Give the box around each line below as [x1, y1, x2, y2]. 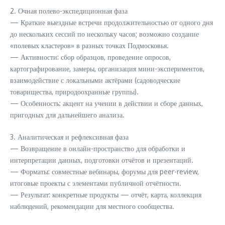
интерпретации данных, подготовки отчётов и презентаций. [10, 156, 193, 164]
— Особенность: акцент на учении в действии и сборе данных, [10, 99, 203, 107]
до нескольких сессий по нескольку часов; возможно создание [10, 30, 199, 38]
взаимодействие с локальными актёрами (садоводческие [10, 76, 180, 84]
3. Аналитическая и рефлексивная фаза [10, 133, 129, 141]
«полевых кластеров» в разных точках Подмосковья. [10, 41, 169, 50]
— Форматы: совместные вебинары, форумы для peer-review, [10, 167, 199, 176]
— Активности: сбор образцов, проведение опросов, [10, 53, 171, 61]
